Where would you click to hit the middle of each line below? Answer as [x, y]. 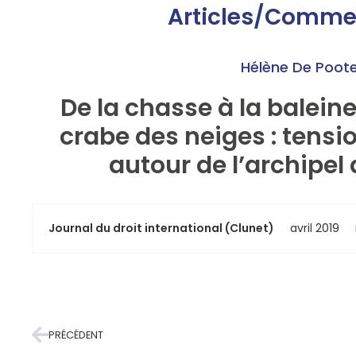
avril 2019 [315, 228]
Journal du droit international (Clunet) [161, 228]
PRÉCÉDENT [76, 335]
